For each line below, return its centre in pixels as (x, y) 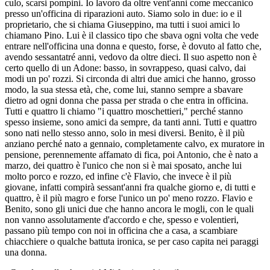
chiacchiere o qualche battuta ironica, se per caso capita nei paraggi (132, 241)
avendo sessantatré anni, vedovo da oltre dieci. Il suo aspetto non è (131, 57)
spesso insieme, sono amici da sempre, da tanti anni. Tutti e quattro (131, 122)
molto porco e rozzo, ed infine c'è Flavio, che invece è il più (118, 176)
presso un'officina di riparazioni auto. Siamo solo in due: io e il (123, 13)
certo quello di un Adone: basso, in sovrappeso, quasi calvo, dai (125, 67)
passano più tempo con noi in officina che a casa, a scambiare (121, 230)
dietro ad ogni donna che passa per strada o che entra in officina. (127, 100)
